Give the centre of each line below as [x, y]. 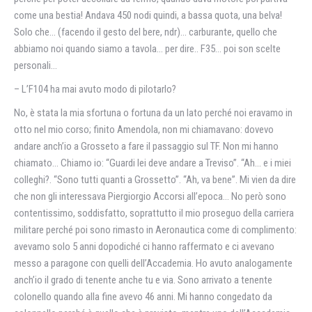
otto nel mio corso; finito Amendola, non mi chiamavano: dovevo [144, 130]
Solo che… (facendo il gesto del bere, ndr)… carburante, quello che [146, 32]
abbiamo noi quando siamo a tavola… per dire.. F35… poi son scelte [147, 49]
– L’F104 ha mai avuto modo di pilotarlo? [95, 89]
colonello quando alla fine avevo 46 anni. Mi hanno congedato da [143, 297]
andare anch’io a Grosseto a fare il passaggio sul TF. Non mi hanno [146, 146]
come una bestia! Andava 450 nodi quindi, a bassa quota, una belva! [148, 15]
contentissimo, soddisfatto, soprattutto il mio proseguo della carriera [154, 213]
